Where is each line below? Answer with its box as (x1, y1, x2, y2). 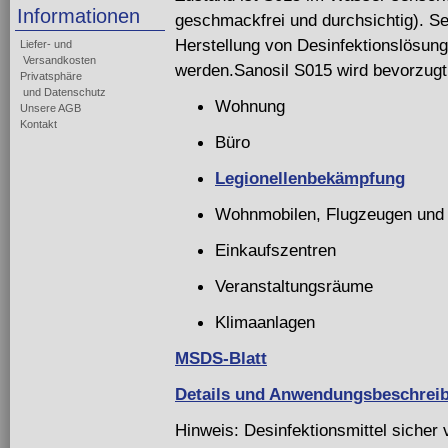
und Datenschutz (20, 86, 106, 98)
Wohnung (215, 96, 285, 117)
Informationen (17, 5, 140, 27)
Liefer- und (20, 38, 72, 50)
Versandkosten (20, 54, 96, 66)
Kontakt (20, 118, 57, 130)
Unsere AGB (20, 102, 81, 114)
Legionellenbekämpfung (215, 168, 405, 189)
